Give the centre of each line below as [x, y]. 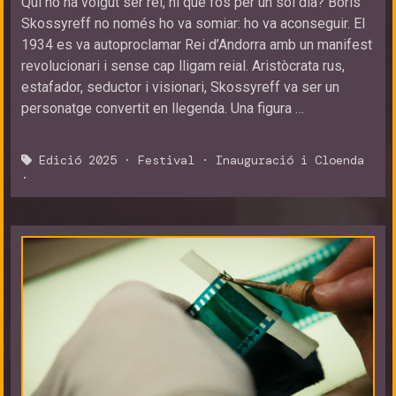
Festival [166, 160]
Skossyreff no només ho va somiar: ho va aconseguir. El [193, 23]
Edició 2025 [78, 160]
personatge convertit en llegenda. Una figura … [163, 108]
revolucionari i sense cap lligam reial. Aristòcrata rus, [183, 66]
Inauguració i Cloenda [290, 160]
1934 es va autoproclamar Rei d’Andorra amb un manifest [197, 45]
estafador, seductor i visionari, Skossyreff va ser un [180, 87]
